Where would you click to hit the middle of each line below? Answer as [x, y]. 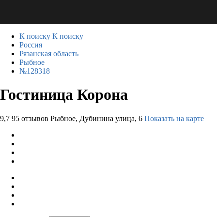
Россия [31, 45]
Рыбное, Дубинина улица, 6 [96, 118]
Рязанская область [49, 54]
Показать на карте [174, 118]
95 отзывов [30, 118]
